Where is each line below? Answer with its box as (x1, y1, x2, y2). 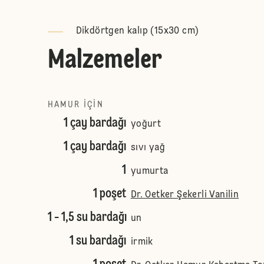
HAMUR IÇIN (47, 101, 104, 109)
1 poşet (93, 187, 126, 200)
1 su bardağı (69, 235, 126, 247)
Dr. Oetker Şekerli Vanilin (130, 190, 239, 200)
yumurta (130, 167, 169, 176)
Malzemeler (47, 47, 162, 74)
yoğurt (130, 120, 161, 129)
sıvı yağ (130, 143, 165, 153)
